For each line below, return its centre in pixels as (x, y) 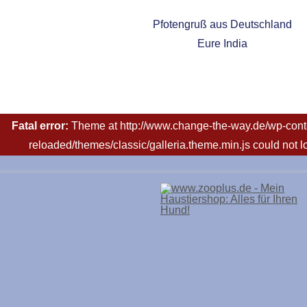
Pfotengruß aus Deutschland (222, 24)
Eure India (222, 44)
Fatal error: (41, 126)
